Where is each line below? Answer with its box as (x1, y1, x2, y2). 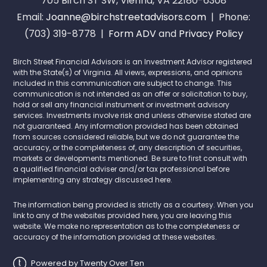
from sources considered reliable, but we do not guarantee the (13, 131, 240, 142)
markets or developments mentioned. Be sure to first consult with (13, 153, 248, 163)
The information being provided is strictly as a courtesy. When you (13, 199, 254, 210)
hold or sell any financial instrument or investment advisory (13, 99, 230, 110)
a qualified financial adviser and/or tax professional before (13, 163, 230, 174)
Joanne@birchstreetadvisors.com (46, 10, 206, 24)
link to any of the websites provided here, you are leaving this (13, 210, 232, 221)
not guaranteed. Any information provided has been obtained (13, 120, 239, 131)
